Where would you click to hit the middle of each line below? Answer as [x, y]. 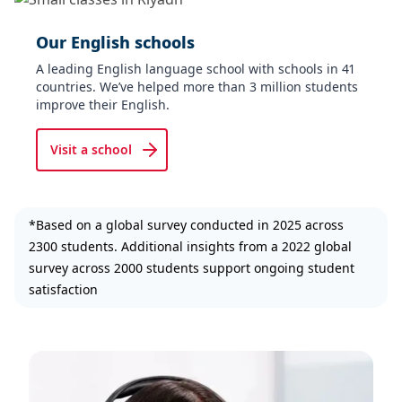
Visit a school [91, 149]
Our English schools [115, 42]
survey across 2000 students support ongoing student [192, 267]
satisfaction [63, 289]
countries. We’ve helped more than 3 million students [197, 86]
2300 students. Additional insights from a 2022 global [190, 246]
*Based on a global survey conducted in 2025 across [186, 224]
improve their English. [103, 104]
